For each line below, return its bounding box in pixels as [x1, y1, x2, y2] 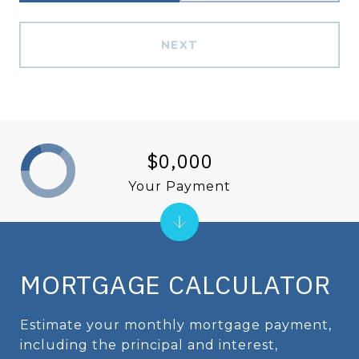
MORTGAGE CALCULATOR [20, 268, 331, 301]
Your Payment [128, 178, 231, 194]
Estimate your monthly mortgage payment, [20, 317, 332, 333]
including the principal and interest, [20, 337, 278, 353]
